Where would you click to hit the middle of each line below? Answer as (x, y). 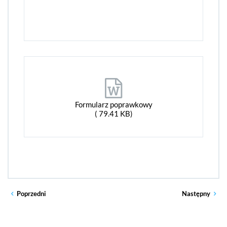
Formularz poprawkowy (113, 104)
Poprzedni (32, 194)
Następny (196, 194)
